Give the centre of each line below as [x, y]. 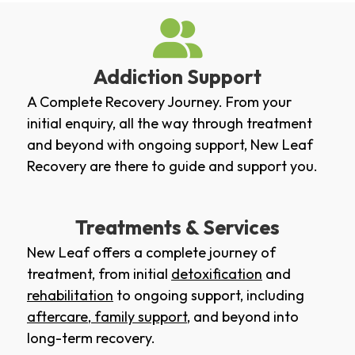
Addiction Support [177, 76]
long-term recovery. [91, 338]
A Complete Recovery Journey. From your [159, 101]
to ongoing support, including [209, 295]
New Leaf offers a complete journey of [151, 252]
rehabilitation [70, 295]
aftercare [57, 316]
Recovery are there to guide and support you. [172, 166]
